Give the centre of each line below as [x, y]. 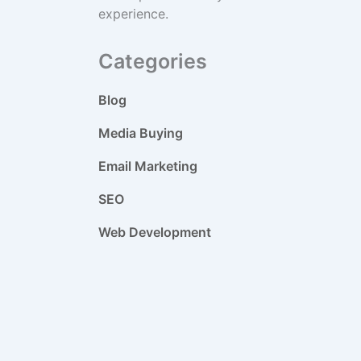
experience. [133, 13]
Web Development [154, 232]
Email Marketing [147, 166]
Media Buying [140, 133]
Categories [152, 62]
